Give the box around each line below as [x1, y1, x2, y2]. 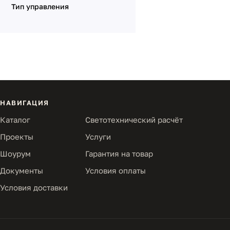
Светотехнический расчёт [85, 115, 183, 124]
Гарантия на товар [85, 149, 153, 158]
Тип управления [11, 2, 69, 11]
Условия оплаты [85, 166, 146, 175]
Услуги [85, 132, 111, 141]
